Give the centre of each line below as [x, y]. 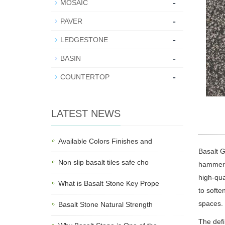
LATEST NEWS [86, 113]
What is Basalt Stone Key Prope [109, 183]
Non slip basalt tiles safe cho [103, 162]
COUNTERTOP [85, 77]
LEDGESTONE [84, 39]
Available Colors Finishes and [105, 141]
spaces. [210, 203]
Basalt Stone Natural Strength [105, 204]
